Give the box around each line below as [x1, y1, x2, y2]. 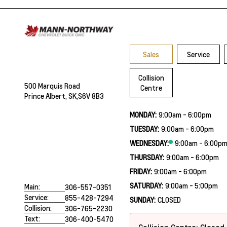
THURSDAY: [129, 152, 164, 162]
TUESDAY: [129, 124, 159, 133]
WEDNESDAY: [129, 138, 169, 147]
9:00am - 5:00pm [165, 180, 218, 190]
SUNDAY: [129, 195, 156, 204]
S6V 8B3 [78, 91, 104, 101]
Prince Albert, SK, [24, 91, 78, 101]
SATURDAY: [129, 180, 163, 190]
